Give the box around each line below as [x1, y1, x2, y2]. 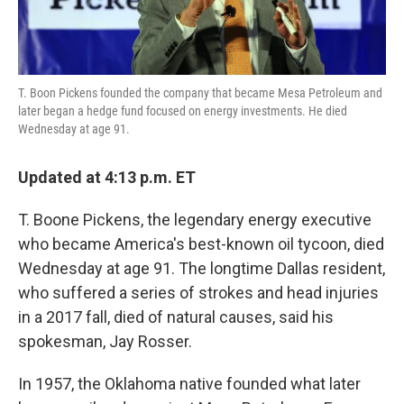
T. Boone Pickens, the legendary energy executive [18, 210, 372, 230]
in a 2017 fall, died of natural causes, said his [18, 308, 334, 327]
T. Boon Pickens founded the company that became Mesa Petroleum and [18, 86, 382, 101]
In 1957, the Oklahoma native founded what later [18, 374, 361, 394]
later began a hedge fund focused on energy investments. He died [18, 104, 347, 119]
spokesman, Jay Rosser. [18, 332, 192, 352]
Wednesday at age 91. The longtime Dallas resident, [18, 259, 385, 279]
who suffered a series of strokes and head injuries [18, 283, 379, 303]
